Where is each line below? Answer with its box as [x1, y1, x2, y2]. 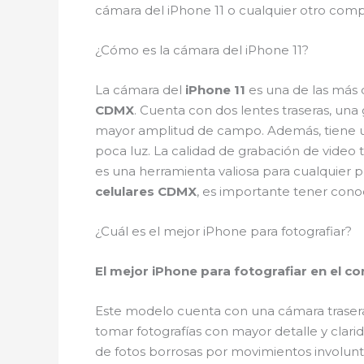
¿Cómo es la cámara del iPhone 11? [95, 42, 309, 58]
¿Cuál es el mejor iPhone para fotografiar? [95, 223, 352, 239]
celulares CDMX [95, 184, 197, 199]
